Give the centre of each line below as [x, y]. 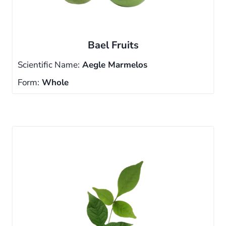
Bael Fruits [113, 45]
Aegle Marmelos [114, 65]
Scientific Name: [49, 65]
